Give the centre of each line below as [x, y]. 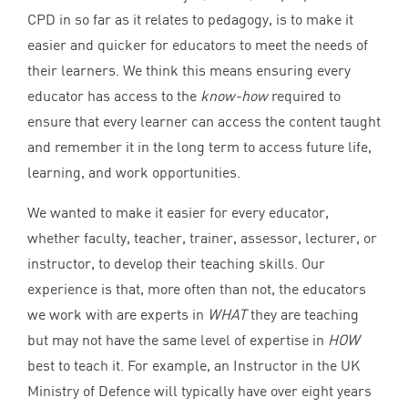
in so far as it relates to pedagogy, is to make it [204, 19]
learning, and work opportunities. [136, 172]
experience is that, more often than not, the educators [197, 289]
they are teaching [305, 314]
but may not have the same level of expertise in [178, 340]
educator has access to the [114, 96]
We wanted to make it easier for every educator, [178, 212]
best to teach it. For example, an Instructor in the [184, 365]
